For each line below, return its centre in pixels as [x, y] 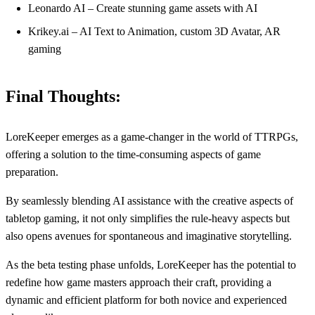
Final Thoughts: [63, 97]
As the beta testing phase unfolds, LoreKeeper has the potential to [151, 264]
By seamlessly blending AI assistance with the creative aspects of [149, 200]
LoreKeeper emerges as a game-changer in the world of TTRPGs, [152, 136]
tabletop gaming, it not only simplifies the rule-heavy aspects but [148, 218]
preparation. [32, 172]
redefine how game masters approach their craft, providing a [139, 282]
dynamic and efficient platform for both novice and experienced [146, 300]
